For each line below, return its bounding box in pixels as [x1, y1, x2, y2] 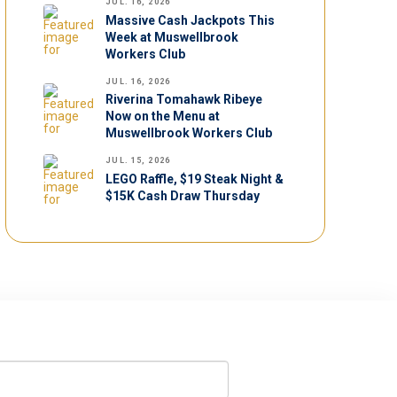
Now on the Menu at [105, 109, 221, 124]
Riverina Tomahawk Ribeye [105, 92, 263, 107]
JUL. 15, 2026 [105, 156, 170, 166]
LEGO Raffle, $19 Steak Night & [105, 171, 284, 186]
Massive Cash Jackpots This [105, 12, 276, 27]
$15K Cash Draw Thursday [105, 188, 261, 203]
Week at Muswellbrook [105, 29, 239, 44]
